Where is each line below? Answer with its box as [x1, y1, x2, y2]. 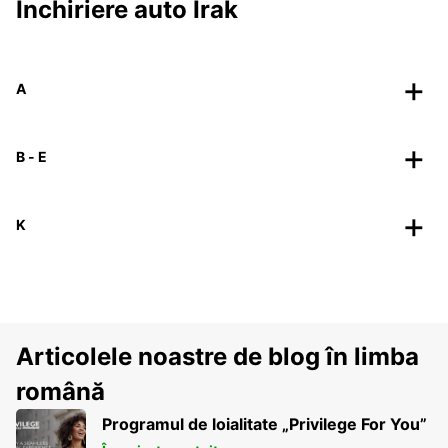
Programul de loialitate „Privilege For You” [102, 413, 427, 434]
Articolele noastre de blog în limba [16, 341, 419, 371]
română [16, 376, 105, 406]
